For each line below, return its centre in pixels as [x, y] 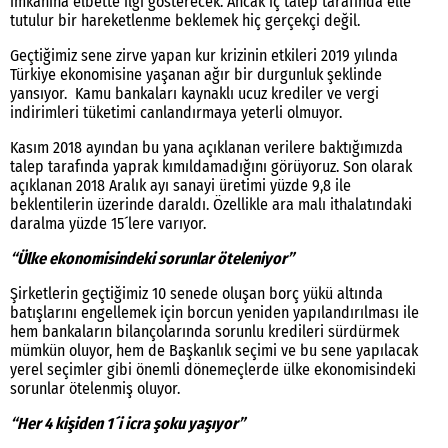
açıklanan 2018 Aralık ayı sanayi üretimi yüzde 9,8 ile [180, 186]
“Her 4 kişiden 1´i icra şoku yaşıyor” [127, 424]
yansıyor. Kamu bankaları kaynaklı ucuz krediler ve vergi [194, 94]
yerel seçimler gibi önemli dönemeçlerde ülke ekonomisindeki [213, 370]
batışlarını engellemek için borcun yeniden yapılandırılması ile [214, 313]
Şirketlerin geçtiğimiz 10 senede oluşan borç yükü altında [196, 294]
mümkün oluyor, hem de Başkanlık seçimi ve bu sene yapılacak [214, 351]
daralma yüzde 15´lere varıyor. [108, 224]
